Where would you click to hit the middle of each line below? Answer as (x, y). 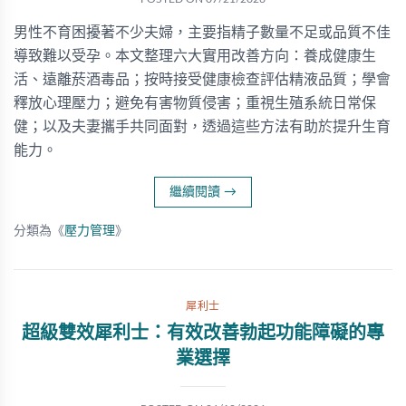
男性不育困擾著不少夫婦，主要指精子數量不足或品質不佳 (202, 33)
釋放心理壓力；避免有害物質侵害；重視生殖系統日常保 (195, 103)
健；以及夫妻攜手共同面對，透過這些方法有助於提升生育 (202, 127)
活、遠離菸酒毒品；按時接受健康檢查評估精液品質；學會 (202, 80)
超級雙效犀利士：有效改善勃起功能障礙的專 (203, 333)
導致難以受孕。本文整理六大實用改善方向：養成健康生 (195, 56)
